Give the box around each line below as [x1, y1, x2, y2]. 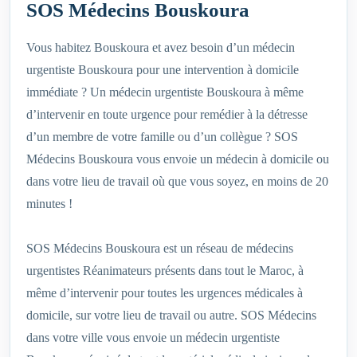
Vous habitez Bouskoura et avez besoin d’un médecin [26, 41, 295, 55]
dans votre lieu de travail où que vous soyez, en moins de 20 [26, 175, 328, 189]
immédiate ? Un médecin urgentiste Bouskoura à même [26, 85, 304, 100]
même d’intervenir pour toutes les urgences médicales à [26, 286, 303, 300]
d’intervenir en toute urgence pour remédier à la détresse [26, 108, 308, 122]
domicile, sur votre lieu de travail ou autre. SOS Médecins [26, 308, 316, 323]
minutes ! [26, 197, 73, 211]
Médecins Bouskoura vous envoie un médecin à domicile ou [26, 152, 329, 167]
